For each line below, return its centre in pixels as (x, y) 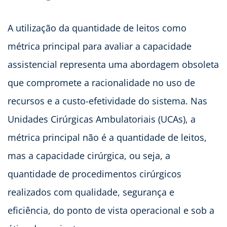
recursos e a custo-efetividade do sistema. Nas (107, 101)
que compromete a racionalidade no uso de (101, 83)
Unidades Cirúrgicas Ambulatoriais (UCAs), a (102, 119)
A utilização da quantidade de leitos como (97, 28)
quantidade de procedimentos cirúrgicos (94, 174)
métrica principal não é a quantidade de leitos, (107, 138)
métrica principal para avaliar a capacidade (100, 46)
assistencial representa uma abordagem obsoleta (113, 65)
